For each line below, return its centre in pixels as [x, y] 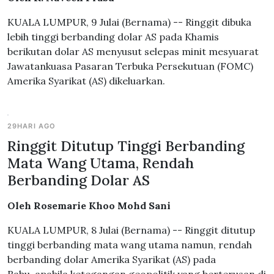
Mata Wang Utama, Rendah [101, 163]
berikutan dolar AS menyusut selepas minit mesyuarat [133, 51]
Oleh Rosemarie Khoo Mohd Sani [89, 206]
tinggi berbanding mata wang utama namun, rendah [130, 245]
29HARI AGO [32, 126]
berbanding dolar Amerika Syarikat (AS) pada [112, 259]
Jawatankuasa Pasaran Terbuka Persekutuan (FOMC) [130, 66]
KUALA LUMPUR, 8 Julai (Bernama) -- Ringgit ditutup [131, 230]
